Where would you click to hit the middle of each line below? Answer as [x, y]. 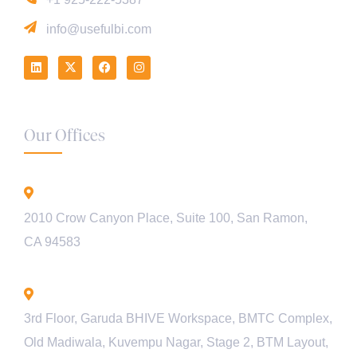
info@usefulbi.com [99, 29]
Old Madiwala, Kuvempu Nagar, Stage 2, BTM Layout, [176, 342]
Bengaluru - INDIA [105, 294]
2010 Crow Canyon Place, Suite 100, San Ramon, [166, 218]
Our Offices [65, 135]
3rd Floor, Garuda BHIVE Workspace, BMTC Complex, [178, 318]
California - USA [98, 193]
